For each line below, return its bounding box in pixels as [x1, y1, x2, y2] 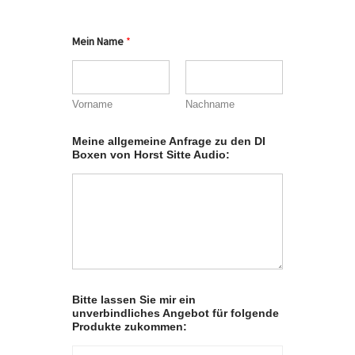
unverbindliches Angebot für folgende [72, 306, 279, 319]
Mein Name [72, 34, 126, 49]
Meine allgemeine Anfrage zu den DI [72, 135, 265, 148]
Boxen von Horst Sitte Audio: [72, 148, 230, 162]
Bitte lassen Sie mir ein [72, 292, 196, 306]
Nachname [185, 98, 235, 111]
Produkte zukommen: [72, 319, 187, 333]
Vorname [72, 98, 113, 111]
